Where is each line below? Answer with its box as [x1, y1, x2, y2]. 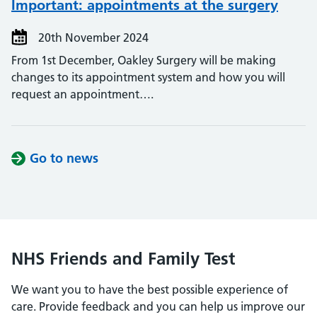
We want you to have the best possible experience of [11, 282, 288, 296]
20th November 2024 [35, 30, 149, 45]
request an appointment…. [11, 87, 154, 101]
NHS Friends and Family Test [11, 248, 235, 269]
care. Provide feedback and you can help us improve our [11, 299, 305, 313]
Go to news [30, 150, 98, 166]
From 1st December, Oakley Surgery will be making [11, 53, 276, 67]
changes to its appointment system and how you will [11, 70, 285, 84]
